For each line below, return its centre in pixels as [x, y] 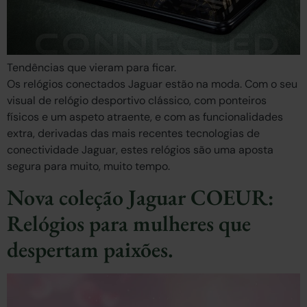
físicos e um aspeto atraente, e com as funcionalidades [145, 117]
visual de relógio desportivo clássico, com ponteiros [137, 100]
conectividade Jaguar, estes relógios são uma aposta [140, 150]
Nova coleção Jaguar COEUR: [140, 198]
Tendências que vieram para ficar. [91, 67]
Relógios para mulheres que [129, 224]
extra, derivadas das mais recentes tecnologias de [133, 133]
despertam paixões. [90, 250]
